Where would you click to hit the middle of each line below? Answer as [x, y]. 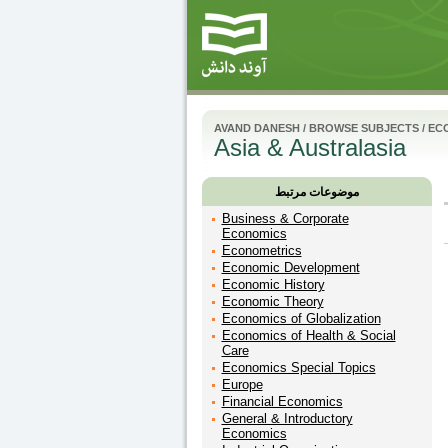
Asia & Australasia [309, 147]
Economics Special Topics [298, 367]
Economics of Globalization [301, 318]
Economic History [273, 284]
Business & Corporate [285, 218]
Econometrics [261, 250]
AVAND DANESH [256, 128]
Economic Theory [272, 301]
